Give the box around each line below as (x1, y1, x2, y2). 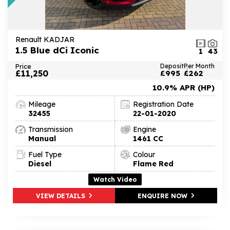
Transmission (28, 124, 73, 134)
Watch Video (93, 175, 137, 183)
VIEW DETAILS (35, 191, 87, 200)
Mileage (28, 99, 55, 109)
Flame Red (133, 159, 174, 168)
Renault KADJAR (15, 34, 74, 44)
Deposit (160, 62, 184, 70)
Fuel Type (28, 149, 62, 159)
